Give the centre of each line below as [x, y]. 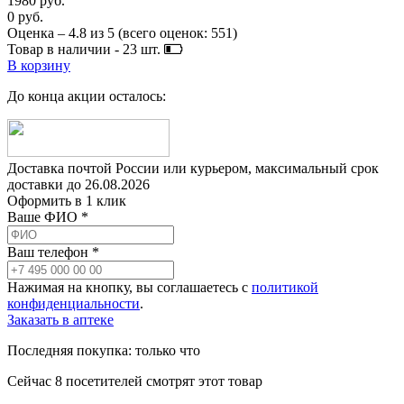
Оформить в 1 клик [67, 201]
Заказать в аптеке [60, 320]
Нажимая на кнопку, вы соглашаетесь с [129, 288]
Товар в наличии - [63, 50]
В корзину [39, 66]
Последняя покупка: [71, 351]
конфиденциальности [73, 304]
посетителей [104, 381]
